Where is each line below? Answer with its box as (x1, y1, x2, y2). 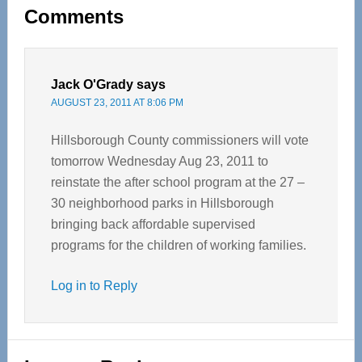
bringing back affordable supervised (50, 217, 255, 231)
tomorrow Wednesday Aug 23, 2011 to (50, 154, 268, 168)
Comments (23, 6, 124, 27)
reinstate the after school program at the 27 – (50, 175, 305, 189)
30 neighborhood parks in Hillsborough (50, 196, 274, 210)
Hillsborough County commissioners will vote (50, 133, 309, 147)
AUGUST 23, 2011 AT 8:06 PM (50, 97, 183, 108)
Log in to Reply (50, 279, 137, 293)
